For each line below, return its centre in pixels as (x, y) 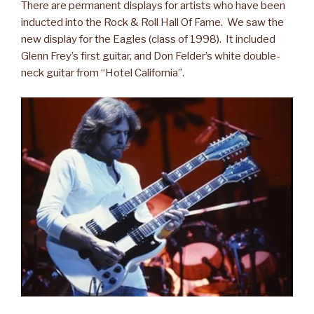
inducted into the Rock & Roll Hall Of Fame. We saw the (152, 23)
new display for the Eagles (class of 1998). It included (148, 40)
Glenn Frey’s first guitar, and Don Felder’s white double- (151, 56)
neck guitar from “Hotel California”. (103, 73)
